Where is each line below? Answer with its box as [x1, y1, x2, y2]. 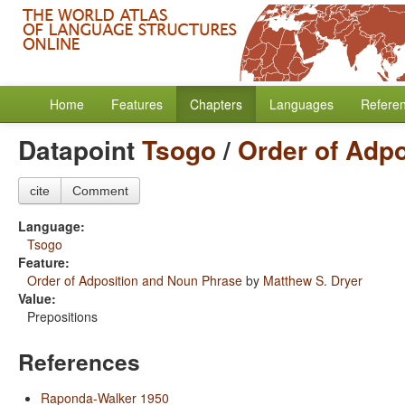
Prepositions [27, 307, 98, 325]
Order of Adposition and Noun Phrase [27, 271, 242, 289]
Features [111, 95, 163, 113]
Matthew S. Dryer [263, 271, 363, 289]
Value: [18, 289, 56, 307]
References [18, 345, 140, 378]
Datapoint [18, 131, 142, 168]
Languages [269, 95, 334, 113]
